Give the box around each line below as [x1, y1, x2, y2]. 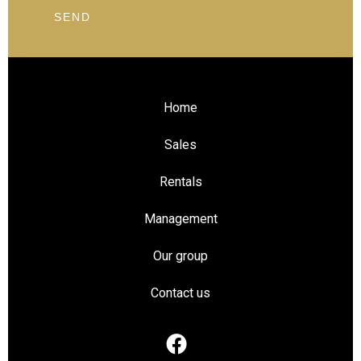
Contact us [151, 285, 210, 301]
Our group [153, 248, 208, 263]
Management [143, 211, 218, 226]
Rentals [159, 174, 202, 189]
